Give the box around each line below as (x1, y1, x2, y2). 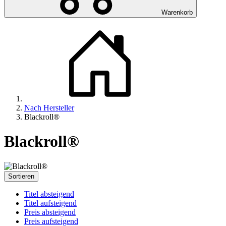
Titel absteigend (24, 189, 74, 198)
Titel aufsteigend (24, 198, 77, 207)
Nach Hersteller (24, 103, 74, 112)
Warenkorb (161, 9, 193, 16)
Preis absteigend (24, 207, 76, 216)
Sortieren (8, 172, 34, 180)
